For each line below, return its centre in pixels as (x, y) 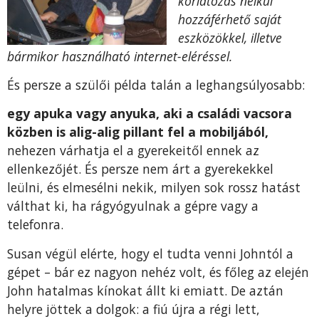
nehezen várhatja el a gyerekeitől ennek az (133, 151)
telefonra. (35, 225)
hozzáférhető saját (230, 19)
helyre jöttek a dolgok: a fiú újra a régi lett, (134, 309)
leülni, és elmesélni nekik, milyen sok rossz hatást (154, 188)
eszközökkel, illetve (230, 37)
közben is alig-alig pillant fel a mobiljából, (138, 132)
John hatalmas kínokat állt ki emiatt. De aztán (145, 290)
